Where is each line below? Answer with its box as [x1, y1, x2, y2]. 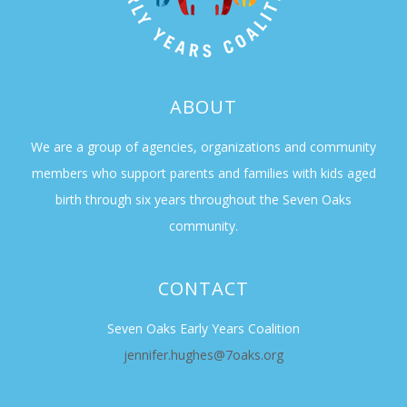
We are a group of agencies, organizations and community [31, 138, 376, 155]
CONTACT [158, 276, 249, 301]
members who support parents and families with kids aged [31, 164, 376, 182]
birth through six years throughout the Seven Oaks [55, 191, 352, 208]
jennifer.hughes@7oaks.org [124, 346, 283, 363]
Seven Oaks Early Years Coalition [107, 320, 300, 337]
